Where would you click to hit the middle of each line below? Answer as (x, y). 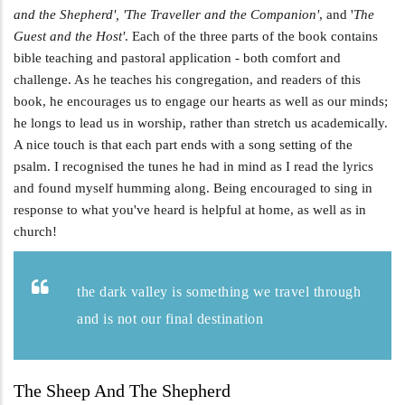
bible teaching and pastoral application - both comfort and (177, 57)
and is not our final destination (172, 318)
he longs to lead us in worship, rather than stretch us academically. (201, 122)
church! (37, 231)
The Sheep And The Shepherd (124, 390)
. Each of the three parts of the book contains (251, 36)
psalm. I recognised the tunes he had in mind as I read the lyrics (193, 166)
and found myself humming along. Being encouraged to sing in (193, 188)
